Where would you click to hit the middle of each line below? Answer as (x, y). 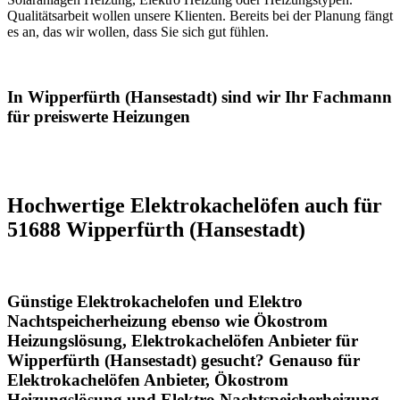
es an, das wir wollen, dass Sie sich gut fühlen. (138, 32)
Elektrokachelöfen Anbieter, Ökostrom (148, 380)
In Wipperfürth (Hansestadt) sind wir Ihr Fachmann (200, 96)
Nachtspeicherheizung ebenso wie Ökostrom (167, 321)
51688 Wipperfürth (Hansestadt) (156, 229)
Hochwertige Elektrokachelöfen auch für (195, 205)
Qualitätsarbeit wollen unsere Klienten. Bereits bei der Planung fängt (200, 16)
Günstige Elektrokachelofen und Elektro (155, 302)
